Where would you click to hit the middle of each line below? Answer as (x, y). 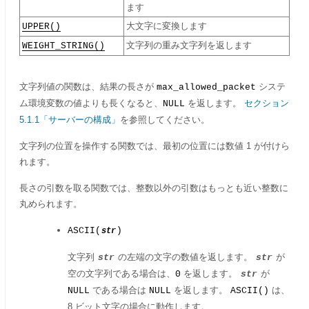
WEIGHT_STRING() (63, 46)
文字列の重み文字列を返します (189, 46)
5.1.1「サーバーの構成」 (70, 120)
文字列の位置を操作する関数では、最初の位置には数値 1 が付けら (154, 146)
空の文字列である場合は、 (121, 273)
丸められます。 (51, 204)
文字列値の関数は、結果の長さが (88, 87)
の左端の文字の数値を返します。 (185, 257)
